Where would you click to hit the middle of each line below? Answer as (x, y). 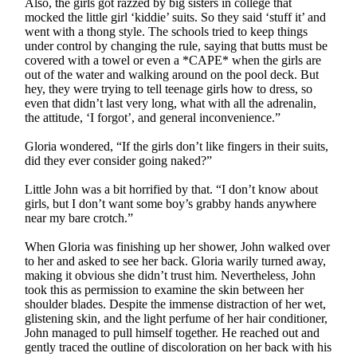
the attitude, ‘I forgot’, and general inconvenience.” (153, 117)
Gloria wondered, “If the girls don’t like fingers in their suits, (177, 146)
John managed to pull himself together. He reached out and (173, 332)
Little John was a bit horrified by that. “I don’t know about (172, 189)
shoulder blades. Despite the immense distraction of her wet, (176, 304)
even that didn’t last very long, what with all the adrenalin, (171, 103)
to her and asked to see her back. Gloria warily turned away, (176, 261)
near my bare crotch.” (79, 218)
